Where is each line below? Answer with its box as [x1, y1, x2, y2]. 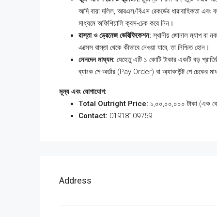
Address [59, 175, 92, 186]
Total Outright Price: [78, 99, 148, 108]
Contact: [78, 111, 108, 120]
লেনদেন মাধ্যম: [78, 55, 115, 64]
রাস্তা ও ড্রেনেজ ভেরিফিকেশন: [78, 31, 151, 40]
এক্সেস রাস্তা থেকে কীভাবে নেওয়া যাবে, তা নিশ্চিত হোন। [78, 43, 210, 52]
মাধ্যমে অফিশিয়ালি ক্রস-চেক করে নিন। [78, 19, 174, 28]
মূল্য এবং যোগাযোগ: [59, 87, 107, 96]
